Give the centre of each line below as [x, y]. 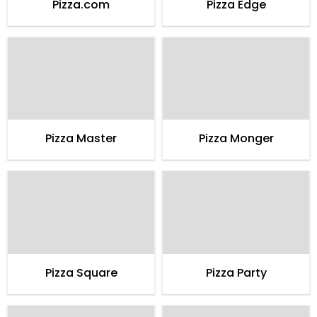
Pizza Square [81, 272]
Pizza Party [236, 272]
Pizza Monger [236, 139]
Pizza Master [81, 139]
